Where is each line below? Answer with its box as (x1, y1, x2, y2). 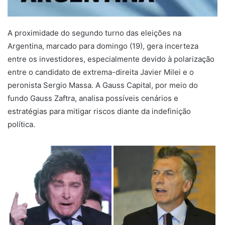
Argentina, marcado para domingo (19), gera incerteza (8, 41, 198, 51)
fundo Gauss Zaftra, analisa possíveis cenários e (8, 93, 178, 103)
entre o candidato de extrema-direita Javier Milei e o (8, 67, 194, 77)
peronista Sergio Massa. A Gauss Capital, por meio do (8, 80, 198, 90)
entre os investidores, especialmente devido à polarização (8, 54, 214, 64)
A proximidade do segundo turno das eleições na (8, 28, 181, 38)
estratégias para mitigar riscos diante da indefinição (8, 106, 191, 116)
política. (8, 119, 35, 129)
